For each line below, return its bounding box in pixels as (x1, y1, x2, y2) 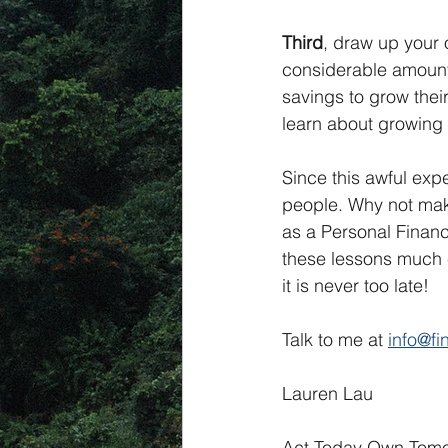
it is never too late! (282, 274, 429, 297)
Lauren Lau (282, 382, 373, 405)
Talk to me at (282, 328, 388, 351)
